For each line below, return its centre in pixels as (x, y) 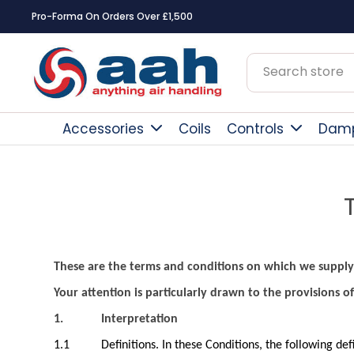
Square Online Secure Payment (107, 16)
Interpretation (139, 319)
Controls (255, 129)
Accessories (103, 129)
